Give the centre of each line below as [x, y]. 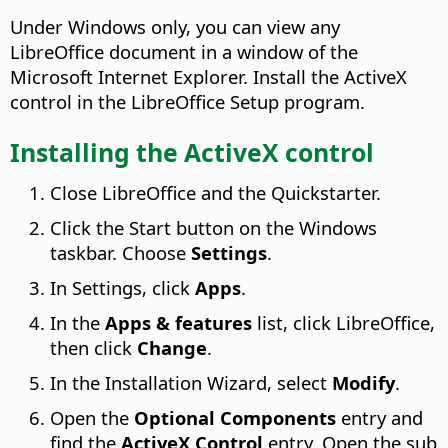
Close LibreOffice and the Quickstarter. [215, 192]
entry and [379, 417]
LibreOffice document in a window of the [184, 52]
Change [172, 347]
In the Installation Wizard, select [191, 382]
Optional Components [235, 417]
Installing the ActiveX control [192, 151]
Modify [363, 382]
